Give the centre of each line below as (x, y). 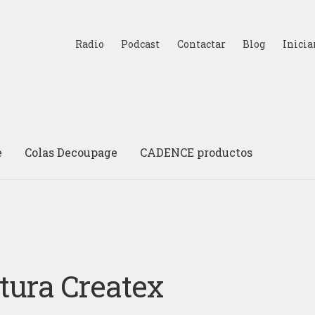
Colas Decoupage (71, 152)
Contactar (201, 44)
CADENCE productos (197, 152)
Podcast (141, 44)
